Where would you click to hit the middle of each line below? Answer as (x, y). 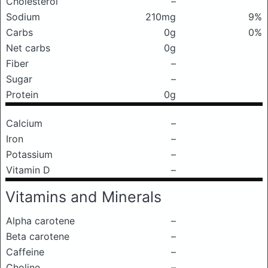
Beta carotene (38, 236)
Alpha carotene (40, 221)
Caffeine (25, 252)
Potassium (29, 154)
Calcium (24, 123)
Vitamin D (28, 170)
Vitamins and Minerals (83, 197)
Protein (22, 95)
